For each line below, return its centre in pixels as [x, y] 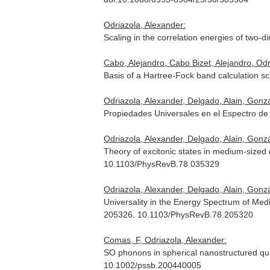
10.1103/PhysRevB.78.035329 [162, 164]
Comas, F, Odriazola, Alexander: [165, 240]
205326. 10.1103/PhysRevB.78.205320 [179, 215]
